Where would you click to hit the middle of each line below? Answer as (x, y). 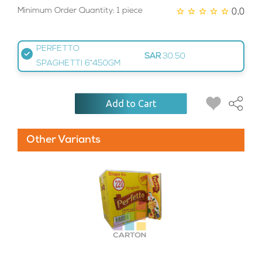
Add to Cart (131, 104)
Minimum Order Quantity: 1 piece (80, 11)
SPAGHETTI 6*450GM (78, 64)
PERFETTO (58, 49)
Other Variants (63, 141)
